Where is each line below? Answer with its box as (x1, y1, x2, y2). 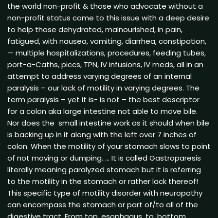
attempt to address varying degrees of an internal (7, 71, 192, 81)
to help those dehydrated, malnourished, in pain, (7, 24, 182, 35)
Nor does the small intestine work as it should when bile (7, 117, 209, 128)
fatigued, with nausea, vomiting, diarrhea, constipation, (7, 36, 206, 46)
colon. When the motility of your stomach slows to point (7, 141, 211, 151)
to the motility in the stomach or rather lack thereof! (7, 176, 198, 186)
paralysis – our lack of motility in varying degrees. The (7, 82, 200, 93)
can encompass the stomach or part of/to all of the (7, 199, 198, 210)
